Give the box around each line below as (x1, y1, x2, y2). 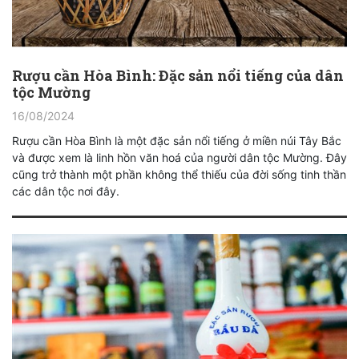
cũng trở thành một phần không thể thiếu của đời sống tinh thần (12, 167, 346, 182)
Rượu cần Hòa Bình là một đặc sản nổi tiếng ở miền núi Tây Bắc (12, 134, 341, 148)
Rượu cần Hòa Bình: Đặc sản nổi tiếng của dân (12, 66, 344, 86)
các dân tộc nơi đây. (12, 184, 119, 199)
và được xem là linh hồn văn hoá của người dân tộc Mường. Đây (12, 151, 347, 165)
